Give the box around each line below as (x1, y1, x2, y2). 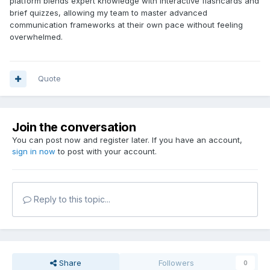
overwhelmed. (10, 32, 63, 42)
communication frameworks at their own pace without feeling (10, 20, 243, 30)
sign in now (12, 146, 55, 157)
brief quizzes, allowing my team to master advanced (10, 8, 207, 18)
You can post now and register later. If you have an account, (12, 135, 242, 145)
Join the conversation (12, 120, 136, 135)
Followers (159, 258, 195, 268)
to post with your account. (55, 146, 157, 157)
